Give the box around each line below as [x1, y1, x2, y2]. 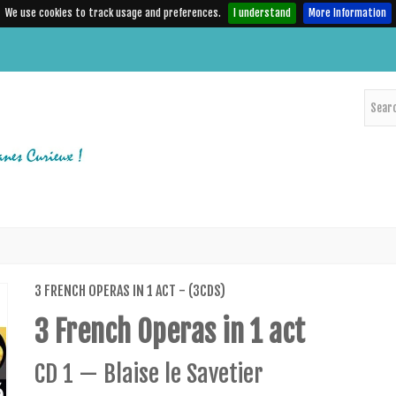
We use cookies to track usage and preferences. [4, 6, 221, 19]
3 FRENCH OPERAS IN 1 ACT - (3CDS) [34, 281, 225, 300]
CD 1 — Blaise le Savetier [34, 358, 263, 389]
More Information [308, 6, 386, 19]
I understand [232, 6, 291, 19]
